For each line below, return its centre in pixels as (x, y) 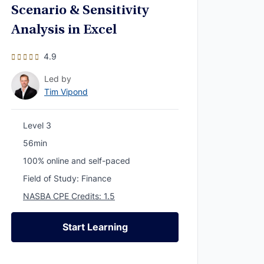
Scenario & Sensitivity (80, 11)
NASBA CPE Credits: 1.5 (69, 196)
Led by (58, 79)
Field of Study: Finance (67, 178)
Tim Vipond (66, 92)
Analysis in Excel (64, 31)
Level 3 (37, 125)
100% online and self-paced (77, 161)
